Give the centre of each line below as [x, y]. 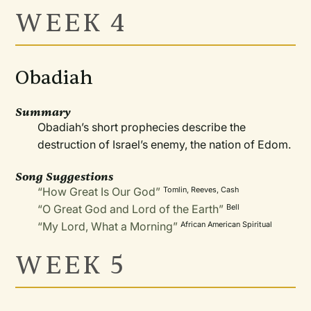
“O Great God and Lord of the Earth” [131, 209]
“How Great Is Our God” [99, 192]
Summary [43, 112]
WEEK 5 [71, 266]
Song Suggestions [65, 177]
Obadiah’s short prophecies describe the [142, 127]
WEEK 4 [71, 23]
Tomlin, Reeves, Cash [201, 190]
